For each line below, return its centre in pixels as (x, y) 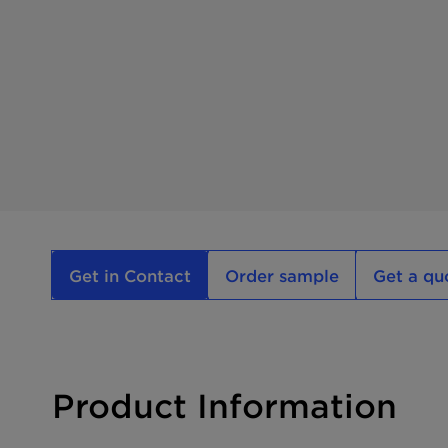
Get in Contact (130, 275)
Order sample (282, 275)
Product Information (224, 405)
